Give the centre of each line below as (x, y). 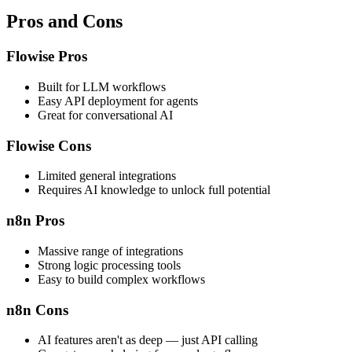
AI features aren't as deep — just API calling (148, 340)
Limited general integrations (107, 176)
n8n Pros (35, 221)
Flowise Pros (47, 57)
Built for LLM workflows (102, 87)
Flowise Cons (49, 145)
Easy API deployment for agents (118, 101)
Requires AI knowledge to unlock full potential (154, 190)
